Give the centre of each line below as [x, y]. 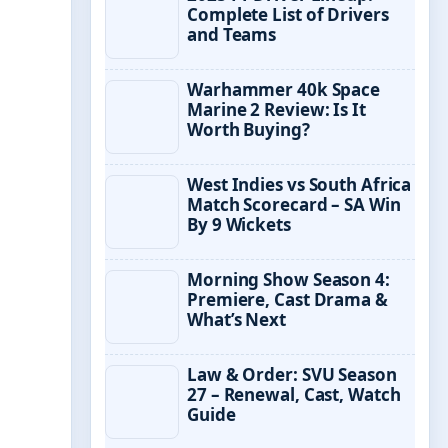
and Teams [232, 34]
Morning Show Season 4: [288, 279]
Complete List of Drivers [288, 14]
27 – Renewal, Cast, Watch [294, 394]
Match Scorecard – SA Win [294, 204]
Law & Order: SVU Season [292, 374]
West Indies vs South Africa [299, 184]
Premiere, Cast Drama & [287, 299]
